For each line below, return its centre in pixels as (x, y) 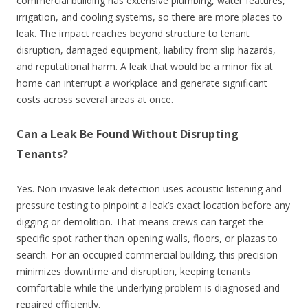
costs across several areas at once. (95, 99)
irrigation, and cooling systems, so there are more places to (150, 16)
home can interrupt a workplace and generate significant (142, 82)
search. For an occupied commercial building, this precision (147, 254)
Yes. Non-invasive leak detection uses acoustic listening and (149, 188)
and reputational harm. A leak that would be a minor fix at (145, 66)
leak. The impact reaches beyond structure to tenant (133, 33)
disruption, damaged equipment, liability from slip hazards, (146, 49)
